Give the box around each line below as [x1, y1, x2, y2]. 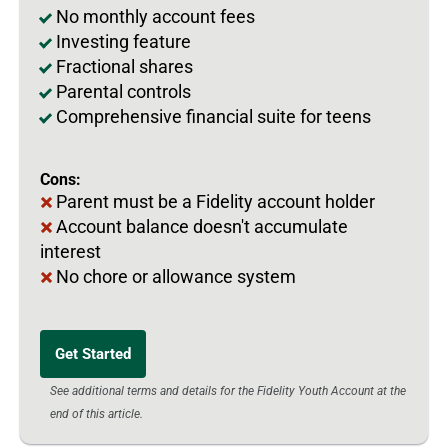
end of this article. [50, 407, 143, 422]
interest [40, 241, 101, 263]
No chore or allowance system [56, 266, 296, 288]
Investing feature [56, 31, 191, 53]
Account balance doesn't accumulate [56, 216, 348, 238]
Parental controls [56, 81, 191, 103]
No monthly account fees [56, 6, 255, 28]
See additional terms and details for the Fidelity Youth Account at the [50, 384, 406, 399]
